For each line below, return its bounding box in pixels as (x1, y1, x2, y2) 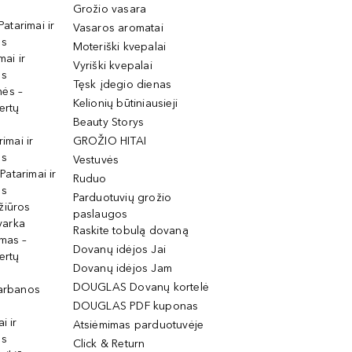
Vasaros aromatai (72, 21, 163, 35)
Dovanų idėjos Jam (72, 262, 172, 275)
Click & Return (72, 337, 145, 350)
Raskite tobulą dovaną (72, 224, 189, 237)
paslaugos (72, 207, 128, 221)
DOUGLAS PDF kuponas (72, 299, 199, 313)
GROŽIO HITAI (72, 134, 146, 148)
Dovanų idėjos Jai (72, 243, 166, 256)
